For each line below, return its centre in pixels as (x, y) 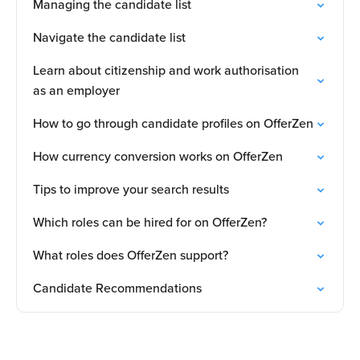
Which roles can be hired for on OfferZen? (150, 223)
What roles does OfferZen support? (131, 256)
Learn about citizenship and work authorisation (166, 71)
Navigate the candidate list (109, 38)
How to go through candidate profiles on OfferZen (173, 124)
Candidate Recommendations (117, 288)
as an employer (76, 91)
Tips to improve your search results (131, 190)
